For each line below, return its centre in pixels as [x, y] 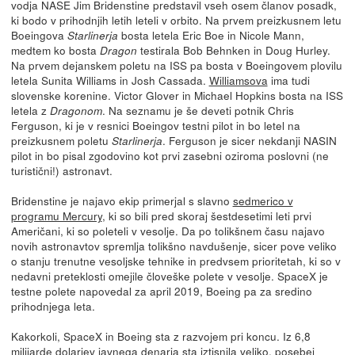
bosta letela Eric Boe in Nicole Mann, [211, 34]
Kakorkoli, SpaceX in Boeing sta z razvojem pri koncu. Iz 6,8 [160, 336]
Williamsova [238, 80]
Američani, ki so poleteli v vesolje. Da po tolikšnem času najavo [168, 230]
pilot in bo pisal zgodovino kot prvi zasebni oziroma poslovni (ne [170, 155]
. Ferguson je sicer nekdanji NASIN [249, 140]
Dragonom [76, 110]
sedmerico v [263, 200]
